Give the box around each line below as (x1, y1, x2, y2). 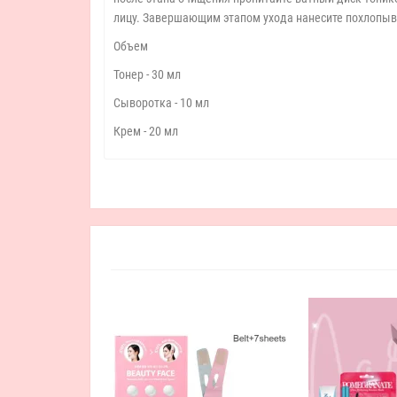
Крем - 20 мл (113, 124, 178, 138)
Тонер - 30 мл (113, 67, 181, 82)
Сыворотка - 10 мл (113, 96, 209, 110)
